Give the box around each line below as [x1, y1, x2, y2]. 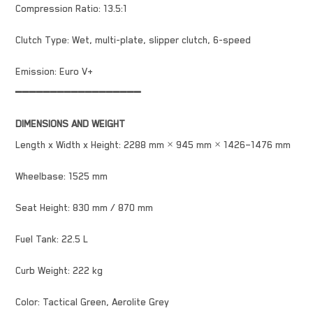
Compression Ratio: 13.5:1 [15, 3, 127, 15]
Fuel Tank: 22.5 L [15, 233, 88, 245]
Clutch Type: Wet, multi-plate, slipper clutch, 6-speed [15, 34, 251, 46]
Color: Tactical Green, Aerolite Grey [15, 296, 169, 308]
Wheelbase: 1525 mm [15, 170, 108, 182]
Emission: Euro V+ [15, 66, 93, 78]
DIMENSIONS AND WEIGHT [15, 118, 125, 130]
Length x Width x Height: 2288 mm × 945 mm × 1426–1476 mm [15, 139, 291, 151]
